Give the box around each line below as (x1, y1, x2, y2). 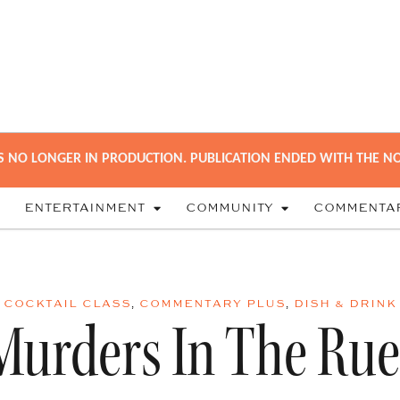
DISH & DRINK (294, 296, 396, 310)
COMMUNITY (186, 201, 272, 216)
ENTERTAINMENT (24, 201, 145, 216)
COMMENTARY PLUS (139, 296, 286, 310)
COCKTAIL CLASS (4, 296, 131, 310)
